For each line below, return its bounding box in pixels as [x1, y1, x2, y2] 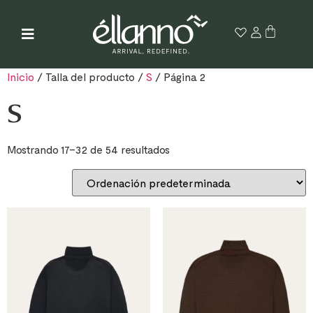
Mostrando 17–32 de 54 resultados [7, 143, 170, 156]
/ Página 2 [152, 70, 205, 84]
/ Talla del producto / [34, 70, 146, 84]
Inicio [7, 70, 34, 84]
